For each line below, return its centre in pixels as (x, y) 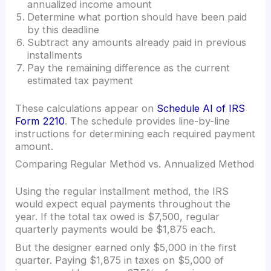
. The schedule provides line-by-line (148, 121)
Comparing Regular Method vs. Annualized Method (135, 164)
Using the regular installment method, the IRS (122, 191)
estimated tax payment (80, 80)
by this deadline (64, 29)
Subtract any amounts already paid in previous (137, 42)
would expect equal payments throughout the (123, 204)
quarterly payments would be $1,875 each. (116, 230)
